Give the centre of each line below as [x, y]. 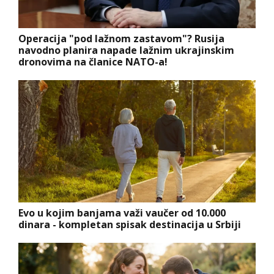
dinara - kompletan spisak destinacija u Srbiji [130, 224]
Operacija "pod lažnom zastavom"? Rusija [121, 38]
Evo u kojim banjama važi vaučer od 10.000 [122, 213]
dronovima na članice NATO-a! [93, 61]
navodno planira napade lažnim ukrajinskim [126, 50]
